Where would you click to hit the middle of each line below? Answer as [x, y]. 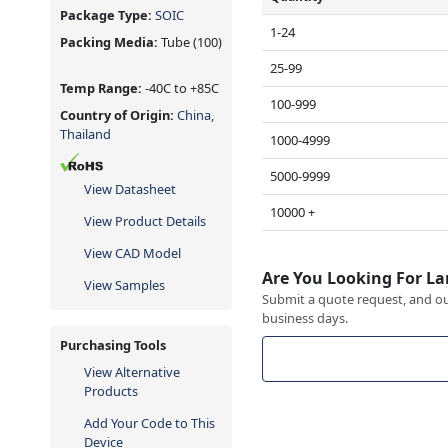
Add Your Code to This [149, 422]
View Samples [124, 284]
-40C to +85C [182, 87]
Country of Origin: [118, 114]
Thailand [85, 133]
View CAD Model [132, 252]
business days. [305, 317]
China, [195, 114]
